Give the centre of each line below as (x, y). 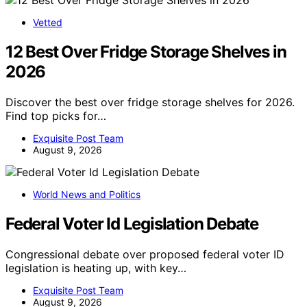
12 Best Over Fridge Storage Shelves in (146, 52)
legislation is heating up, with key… (96, 268)
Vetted (48, 23)
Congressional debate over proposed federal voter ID (145, 254)
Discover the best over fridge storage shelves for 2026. (150, 102)
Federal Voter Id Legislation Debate (132, 223)
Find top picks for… (56, 116)
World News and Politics (87, 195)
